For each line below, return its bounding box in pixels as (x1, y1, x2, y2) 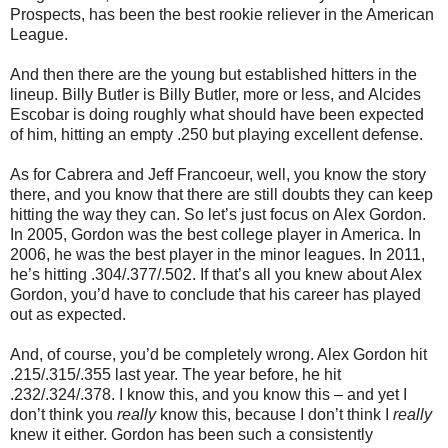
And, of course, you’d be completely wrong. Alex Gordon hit (10, 345, 427, 363)
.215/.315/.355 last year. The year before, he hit (10, 365, 341, 383)
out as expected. (10, 305, 126, 323)
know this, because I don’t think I (156, 405, 393, 423)
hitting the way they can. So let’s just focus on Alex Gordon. (10, 205, 426, 223)
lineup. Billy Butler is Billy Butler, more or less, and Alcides (10, 85, 421, 103)
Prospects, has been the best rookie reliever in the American (10, 5, 434, 23)
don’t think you (10, 405, 117, 423)
